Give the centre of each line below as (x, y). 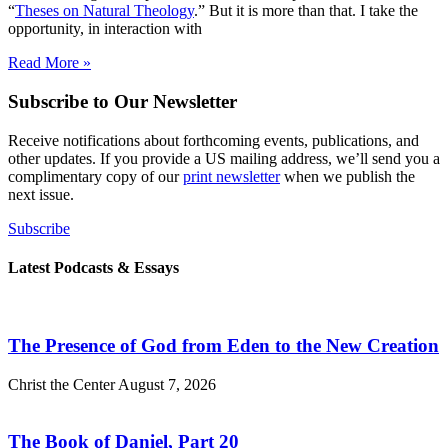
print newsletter (231, 176)
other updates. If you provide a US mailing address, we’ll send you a (224, 158)
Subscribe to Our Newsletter (122, 102)
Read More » (49, 63)
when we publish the (347, 176)
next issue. (41, 194)
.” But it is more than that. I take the (306, 11)
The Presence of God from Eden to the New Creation (223, 346)
